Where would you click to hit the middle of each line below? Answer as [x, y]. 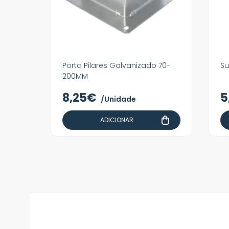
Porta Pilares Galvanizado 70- [116, 65]
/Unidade [118, 99]
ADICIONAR [117, 120]
